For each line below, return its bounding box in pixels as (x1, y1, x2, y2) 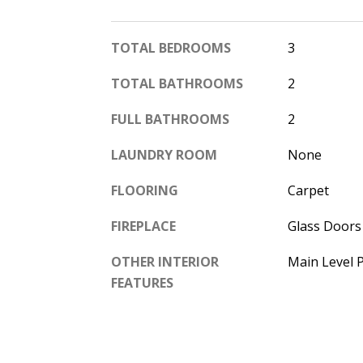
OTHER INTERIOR (111, 252, 219, 271)
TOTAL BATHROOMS (111, 74, 243, 92)
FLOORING (111, 181, 178, 199)
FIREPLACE (111, 216, 176, 235)
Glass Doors (287, 216, 361, 235)
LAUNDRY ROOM (111, 145, 217, 164)
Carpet (287, 181, 329, 199)
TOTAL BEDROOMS (111, 38, 231, 57)
